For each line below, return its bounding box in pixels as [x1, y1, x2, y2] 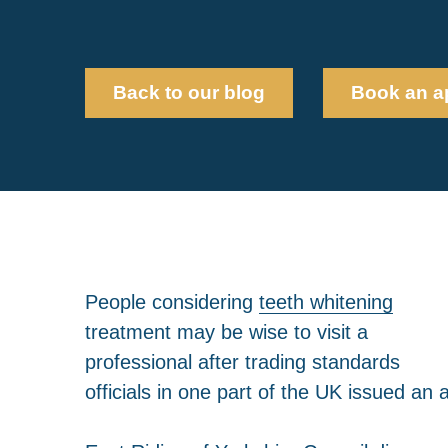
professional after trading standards [84, 349, 400, 373]
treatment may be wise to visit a [84, 319, 368, 343]
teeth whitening [258, 289, 393, 313]
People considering [84, 289, 259, 313]
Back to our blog [112, 82, 265, 104]
